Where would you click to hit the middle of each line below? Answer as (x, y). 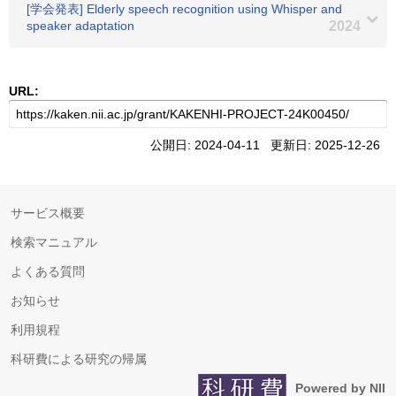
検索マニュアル (54, 242)
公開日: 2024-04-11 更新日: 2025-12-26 (269, 145)
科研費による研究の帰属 (79, 359)
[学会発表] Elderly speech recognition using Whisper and (184, 9)
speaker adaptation (80, 26)
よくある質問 (48, 271)
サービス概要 (48, 213)
